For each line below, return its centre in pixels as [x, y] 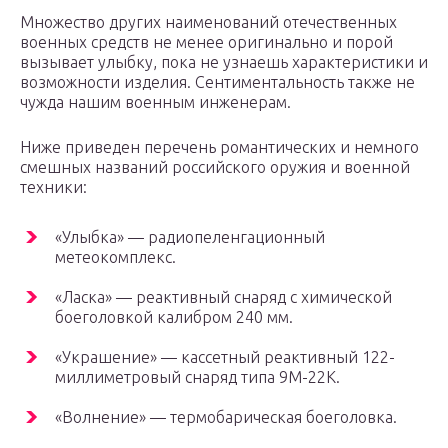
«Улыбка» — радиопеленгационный [190, 237]
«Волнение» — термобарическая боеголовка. [226, 417]
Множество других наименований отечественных [208, 22]
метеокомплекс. [115, 257]
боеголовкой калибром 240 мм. [174, 317]
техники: [53, 187]
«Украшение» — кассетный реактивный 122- [225, 357]
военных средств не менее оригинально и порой [206, 42]
